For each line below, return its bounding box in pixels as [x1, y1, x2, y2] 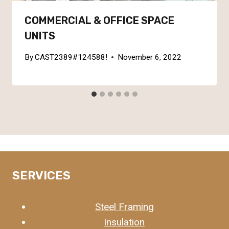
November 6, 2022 [118, 53, 182, 62]
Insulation [104, 216, 145, 228]
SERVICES [12, 168, 71, 182]
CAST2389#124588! [35, 53, 108, 62]
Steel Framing [95, 200, 154, 213]
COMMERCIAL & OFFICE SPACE [25, 14, 174, 27]
